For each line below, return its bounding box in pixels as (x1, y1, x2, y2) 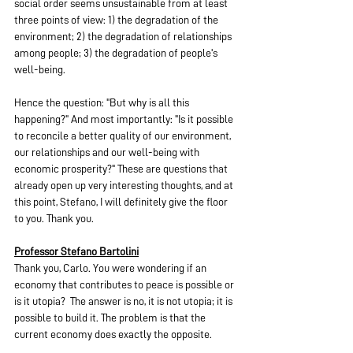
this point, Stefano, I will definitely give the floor (14, 196, 230, 207)
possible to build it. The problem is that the (14, 312, 208, 323)
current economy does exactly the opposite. (14, 329, 212, 340)
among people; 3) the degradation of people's (14, 47, 220, 58)
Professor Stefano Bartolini (14, 246, 139, 257)
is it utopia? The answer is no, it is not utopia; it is (14, 295, 235, 307)
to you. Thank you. (14, 213, 94, 224)
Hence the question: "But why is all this (14, 97, 191, 108)
